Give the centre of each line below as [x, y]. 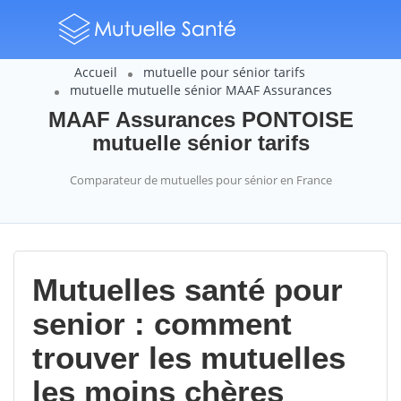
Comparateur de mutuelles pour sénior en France [200, 180]
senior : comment [162, 324]
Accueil [95, 72]
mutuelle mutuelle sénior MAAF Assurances [200, 90]
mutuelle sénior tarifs [200, 143]
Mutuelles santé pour [188, 290]
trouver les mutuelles [189, 358]
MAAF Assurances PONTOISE [200, 119]
